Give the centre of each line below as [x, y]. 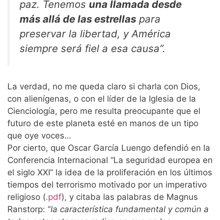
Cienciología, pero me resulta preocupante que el [104, 111]
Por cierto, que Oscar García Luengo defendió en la [109, 148]
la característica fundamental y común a [130, 209]
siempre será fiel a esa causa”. [93, 48]
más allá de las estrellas [78, 19]
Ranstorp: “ [29, 209]
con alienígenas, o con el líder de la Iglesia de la [102, 99]
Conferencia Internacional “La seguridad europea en [110, 160]
